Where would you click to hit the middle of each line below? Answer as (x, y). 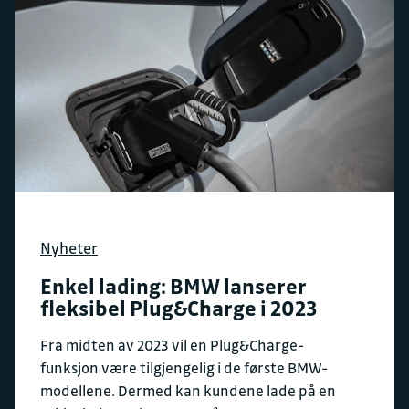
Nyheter (69, 247)
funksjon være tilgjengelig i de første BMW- (184, 367)
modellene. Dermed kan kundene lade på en (188, 390)
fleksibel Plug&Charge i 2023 (179, 308)
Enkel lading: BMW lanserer (173, 286)
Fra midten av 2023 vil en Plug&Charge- (172, 345)
